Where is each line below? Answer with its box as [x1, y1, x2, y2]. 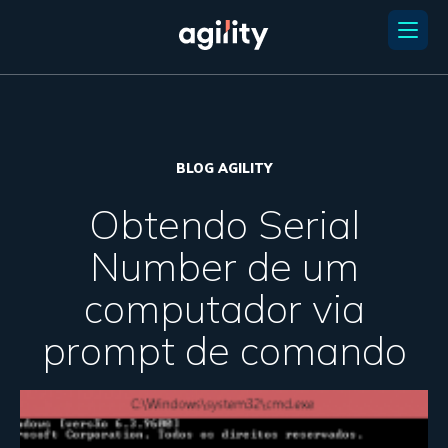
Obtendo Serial [88, 199, 360, 250]
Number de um [89, 241, 359, 292]
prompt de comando [41, 325, 407, 376]
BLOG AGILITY [176, 160, 272, 176]
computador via [83, 283, 365, 334]
